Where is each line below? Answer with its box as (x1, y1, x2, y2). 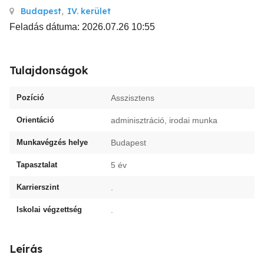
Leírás (9, 242, 42, 256)
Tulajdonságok (9, 64, 88, 77)
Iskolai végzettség (16, 205, 82, 214)
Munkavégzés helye (16, 138, 88, 147)
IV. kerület (67, 6, 111, 16)
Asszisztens (111, 93, 154, 103)
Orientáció (16, 115, 54, 124)
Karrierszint (16, 183, 59, 192)
